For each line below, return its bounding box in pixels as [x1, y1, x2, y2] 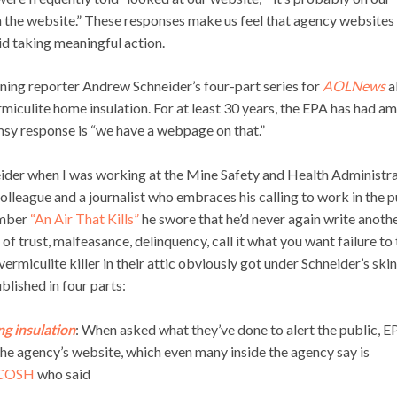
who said [35, 365, 90, 383]
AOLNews [323, 77, 385, 95]
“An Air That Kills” [30, 210, 139, 228]
